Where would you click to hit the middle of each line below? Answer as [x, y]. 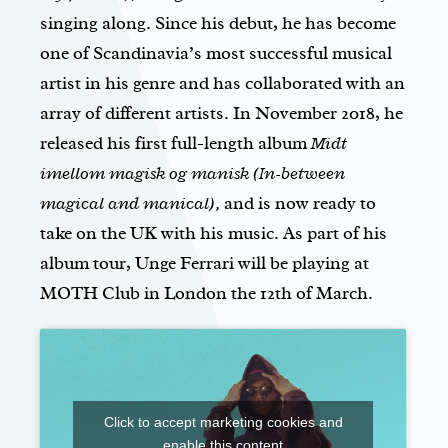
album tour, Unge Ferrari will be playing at [204, 263]
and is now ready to [298, 203]
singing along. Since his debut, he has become [218, 23]
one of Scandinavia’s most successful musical [216, 53]
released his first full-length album [175, 143]
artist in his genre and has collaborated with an [222, 83]
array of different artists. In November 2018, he [221, 113]
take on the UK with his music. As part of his [213, 233]
